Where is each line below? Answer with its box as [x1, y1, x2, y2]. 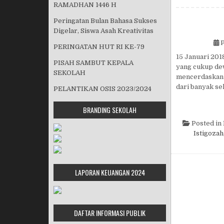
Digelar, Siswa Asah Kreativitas [53, 27, 153, 34]
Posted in [189, 119, 223, 127]
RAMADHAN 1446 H [53, 1, 116, 8]
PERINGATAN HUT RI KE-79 [53, 43, 144, 50]
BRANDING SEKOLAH [83, 104, 136, 115]
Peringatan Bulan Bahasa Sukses [53, 17, 157, 24]
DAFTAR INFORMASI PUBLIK [74, 207, 145, 218]
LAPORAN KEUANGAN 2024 [74, 167, 145, 177]
